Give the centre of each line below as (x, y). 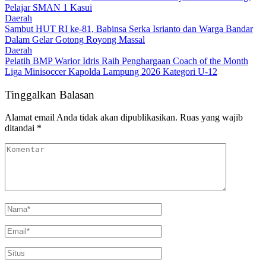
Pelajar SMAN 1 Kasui (48, 7)
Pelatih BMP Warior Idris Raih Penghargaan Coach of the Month (126, 61)
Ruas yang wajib (211, 118)
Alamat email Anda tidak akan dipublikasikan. (91, 118)
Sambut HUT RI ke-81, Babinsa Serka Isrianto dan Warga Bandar (129, 28)
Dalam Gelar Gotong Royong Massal (75, 39)
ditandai (21, 128)
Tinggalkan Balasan (50, 94)
